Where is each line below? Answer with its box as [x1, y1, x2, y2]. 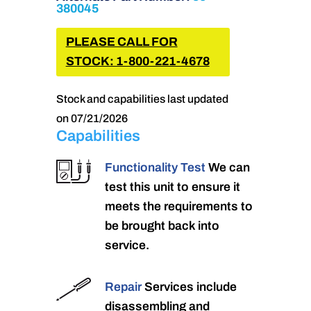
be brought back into [104, 219, 219, 233]
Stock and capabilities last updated [56, 93, 228, 106]
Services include [144, 280, 237, 294]
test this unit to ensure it [104, 180, 240, 194]
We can [208, 160, 250, 174]
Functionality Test [104, 160, 208, 174]
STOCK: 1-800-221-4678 [65, 55, 210, 69]
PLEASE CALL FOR [65, 35, 178, 49]
